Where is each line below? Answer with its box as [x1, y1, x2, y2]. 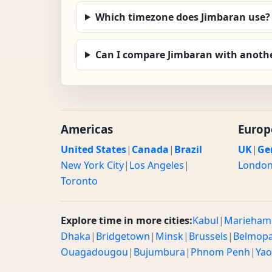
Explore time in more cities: [61, 213, 192, 227]
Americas [61, 121, 113, 137]
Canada [132, 142, 169, 156]
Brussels [189, 229, 228, 243]
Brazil [174, 142, 202, 156]
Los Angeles [129, 158, 184, 172]
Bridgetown [96, 229, 150, 243]
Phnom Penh [191, 245, 250, 259]
